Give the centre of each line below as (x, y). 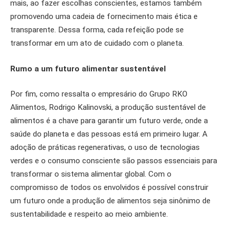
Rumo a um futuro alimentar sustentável (88, 69)
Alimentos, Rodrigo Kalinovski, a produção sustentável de (108, 108)
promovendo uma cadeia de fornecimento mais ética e (104, 17)
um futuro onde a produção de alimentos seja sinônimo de (110, 201)
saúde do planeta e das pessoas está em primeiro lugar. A (109, 134)
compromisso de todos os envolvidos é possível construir (109, 188)
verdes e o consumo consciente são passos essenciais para (114, 161)
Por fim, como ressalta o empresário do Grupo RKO (99, 94)
